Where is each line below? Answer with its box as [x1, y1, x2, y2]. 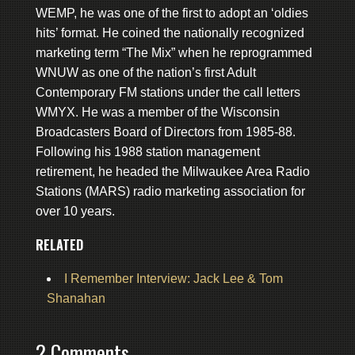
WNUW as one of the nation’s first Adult [35, 65, 256, 79]
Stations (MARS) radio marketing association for [35, 184, 305, 198]
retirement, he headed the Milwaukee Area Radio [35, 164, 310, 178]
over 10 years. [35, 204, 115, 218]
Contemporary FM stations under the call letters [35, 85, 300, 99]
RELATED [35, 235, 83, 254]
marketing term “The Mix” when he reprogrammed [35, 45, 312, 59]
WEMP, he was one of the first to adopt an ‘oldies [35, 6, 308, 20]
